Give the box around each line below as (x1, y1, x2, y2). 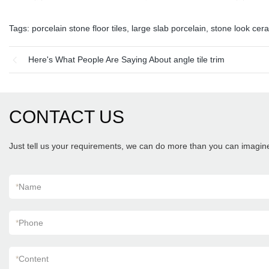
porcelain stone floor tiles (32, 23, 127, 33)
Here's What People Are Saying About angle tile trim (28, 55, 225, 64)
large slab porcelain (131, 23, 206, 33)
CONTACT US (9, 107, 124, 127)
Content (19, 254, 49, 264)
